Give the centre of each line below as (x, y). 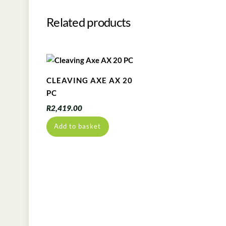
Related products (89, 22)
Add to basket (78, 126)
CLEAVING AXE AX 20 (90, 80)
